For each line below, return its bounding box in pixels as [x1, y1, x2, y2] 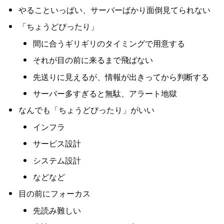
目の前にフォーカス [18, 187, 90, 199]
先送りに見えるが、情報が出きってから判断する [32, 70, 209, 82]
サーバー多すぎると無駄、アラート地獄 [32, 87, 177, 99]
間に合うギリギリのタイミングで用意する [32, 37, 185, 49]
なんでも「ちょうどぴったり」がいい [18, 104, 154, 116]
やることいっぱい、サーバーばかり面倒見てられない [18, 4, 210, 16]
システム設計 [32, 154, 81, 166]
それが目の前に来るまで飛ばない [32, 54, 153, 66]
